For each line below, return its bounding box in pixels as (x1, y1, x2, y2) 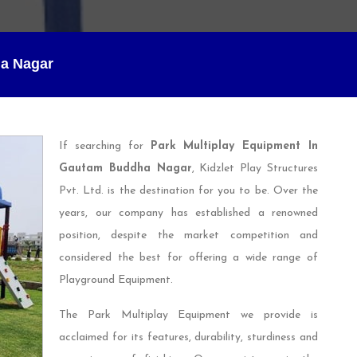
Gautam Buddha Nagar (59, 163, 192, 175)
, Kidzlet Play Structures (191, 163, 319, 175)
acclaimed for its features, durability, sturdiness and (59, 331, 318, 344)
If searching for (59, 140, 151, 153)
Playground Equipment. (59, 274, 173, 287)
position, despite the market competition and (59, 229, 318, 242)
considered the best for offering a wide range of (59, 252, 318, 265)
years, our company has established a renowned (59, 207, 318, 220)
